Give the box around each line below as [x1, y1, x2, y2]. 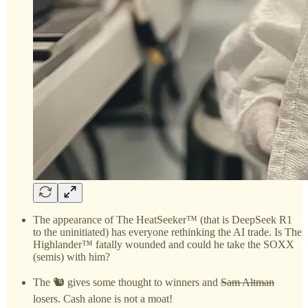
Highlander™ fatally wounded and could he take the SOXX [33, 238, 294, 250]
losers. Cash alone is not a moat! [33, 292, 173, 305]
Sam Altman [221, 276, 274, 288]
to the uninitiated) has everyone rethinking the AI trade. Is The [33, 225, 302, 238]
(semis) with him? [33, 250, 110, 263]
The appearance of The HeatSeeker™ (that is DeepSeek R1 [33, 213, 292, 225]
